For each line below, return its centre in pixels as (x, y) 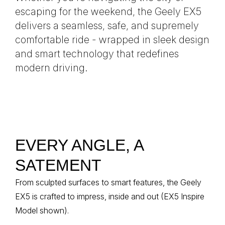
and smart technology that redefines (97, 54)
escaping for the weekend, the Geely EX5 (108, 12)
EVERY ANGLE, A (79, 145)
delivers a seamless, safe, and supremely (107, 26)
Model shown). (42, 211)
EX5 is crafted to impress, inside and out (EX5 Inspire (110, 197)
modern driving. (51, 68)
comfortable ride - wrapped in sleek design (112, 40)
